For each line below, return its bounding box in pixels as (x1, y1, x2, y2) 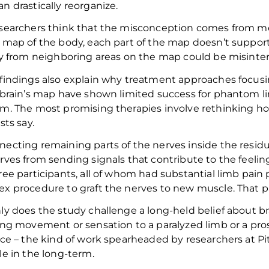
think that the (45, 22, 120, 34)
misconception (119, 22, 196, 34)
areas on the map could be (95, 51, 229, 63)
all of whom (80, 168, 137, 180)
